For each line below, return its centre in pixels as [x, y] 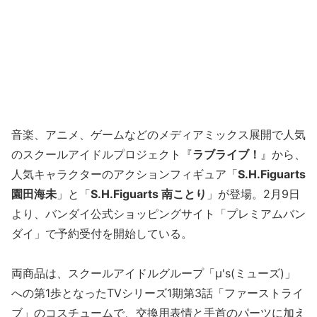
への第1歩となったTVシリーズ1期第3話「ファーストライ [157, 293]
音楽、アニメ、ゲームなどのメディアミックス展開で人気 [158, 135]
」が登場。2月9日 [253, 194]
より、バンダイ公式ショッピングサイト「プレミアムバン [158, 214]
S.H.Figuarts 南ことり [149, 194]
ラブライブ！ [226, 155]
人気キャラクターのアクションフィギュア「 [125, 174]
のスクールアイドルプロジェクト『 [102, 155]
